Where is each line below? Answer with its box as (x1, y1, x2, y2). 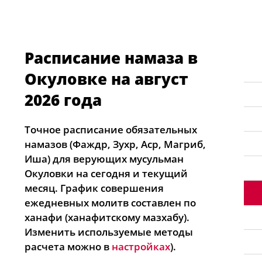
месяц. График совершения (25, 181, 164, 195)
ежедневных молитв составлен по (25, 196, 196, 209)
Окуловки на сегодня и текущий (25, 167, 188, 180)
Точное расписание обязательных (25, 123, 197, 136)
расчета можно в (25, 240, 112, 253)
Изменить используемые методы (25, 225, 193, 239)
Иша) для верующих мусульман (25, 152, 184, 166)
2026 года (25, 89, 102, 111)
